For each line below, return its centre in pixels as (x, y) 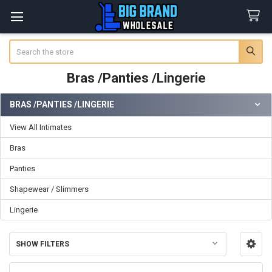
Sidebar (29, 117)
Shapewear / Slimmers (49, 189)
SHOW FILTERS (42, 244)
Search (21, 45)
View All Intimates (41, 127)
